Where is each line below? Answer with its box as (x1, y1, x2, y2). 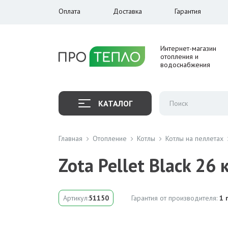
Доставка (113, 7, 142, 16)
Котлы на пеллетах (165, 134, 223, 143)
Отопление (93, 134, 127, 143)
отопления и (160, 52, 198, 61)
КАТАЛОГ (98, 98, 132, 108)
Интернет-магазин (160, 44, 216, 53)
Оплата (59, 7, 80, 16)
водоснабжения (160, 60, 210, 69)
